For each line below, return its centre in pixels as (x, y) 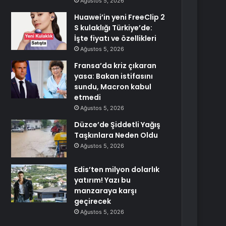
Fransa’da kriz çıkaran (116, 66)
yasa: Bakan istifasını (114, 76)
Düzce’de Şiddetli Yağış (118, 125)
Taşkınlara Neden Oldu (116, 135)
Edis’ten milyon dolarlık (117, 169)
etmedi (88, 97)
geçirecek (93, 201)
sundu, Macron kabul (113, 87)
